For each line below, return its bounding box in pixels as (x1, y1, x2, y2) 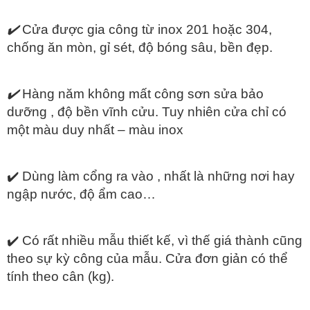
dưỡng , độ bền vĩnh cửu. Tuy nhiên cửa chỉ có (7, 104, 286, 120)
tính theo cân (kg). (7, 269, 114, 284)
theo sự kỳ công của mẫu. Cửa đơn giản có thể (7, 251, 288, 266)
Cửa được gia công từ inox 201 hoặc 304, (22, 22, 272, 37)
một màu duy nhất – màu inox (7, 122, 183, 138)
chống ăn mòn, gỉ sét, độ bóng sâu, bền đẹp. (7, 40, 273, 55)
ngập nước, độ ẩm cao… (7, 187, 156, 202)
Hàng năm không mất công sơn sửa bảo (22, 86, 264, 102)
